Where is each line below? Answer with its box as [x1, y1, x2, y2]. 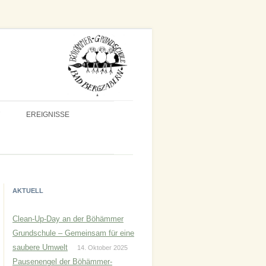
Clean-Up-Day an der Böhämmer [12, 214, 123, 223]
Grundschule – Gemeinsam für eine [12, 229, 134, 237]
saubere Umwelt [12, 243, 68, 252]
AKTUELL [12, 187, 43, 194]
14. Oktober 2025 [77, 244, 128, 251]
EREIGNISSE [26, 110, 69, 119]
